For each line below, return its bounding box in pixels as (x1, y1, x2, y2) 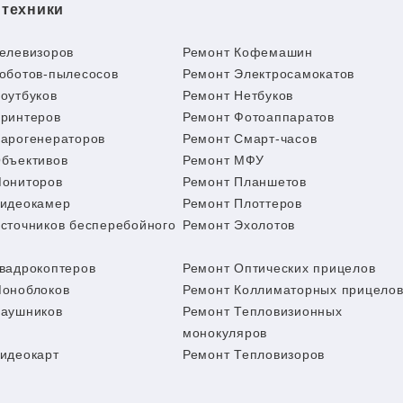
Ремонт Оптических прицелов (182, 261, 376, 275)
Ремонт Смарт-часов (182, 131, 318, 146)
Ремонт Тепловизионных (182, 304, 343, 318)
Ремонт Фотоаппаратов (182, 110, 335, 124)
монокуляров (182, 326, 268, 340)
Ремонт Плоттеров (182, 196, 302, 210)
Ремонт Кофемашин (182, 45, 313, 59)
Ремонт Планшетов (182, 175, 307, 189)
